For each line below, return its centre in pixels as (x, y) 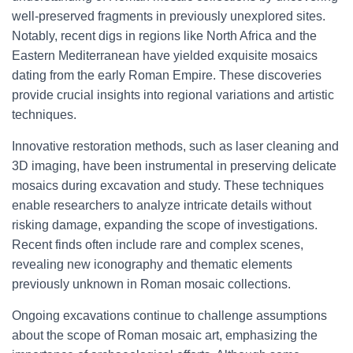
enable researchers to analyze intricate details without (162, 205)
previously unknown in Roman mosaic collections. (151, 284)
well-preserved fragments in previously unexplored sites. (169, 16)
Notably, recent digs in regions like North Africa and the (164, 36)
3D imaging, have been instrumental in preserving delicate (174, 166)
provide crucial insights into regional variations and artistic (173, 95)
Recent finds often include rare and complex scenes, (158, 245)
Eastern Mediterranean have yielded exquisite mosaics (165, 56)
